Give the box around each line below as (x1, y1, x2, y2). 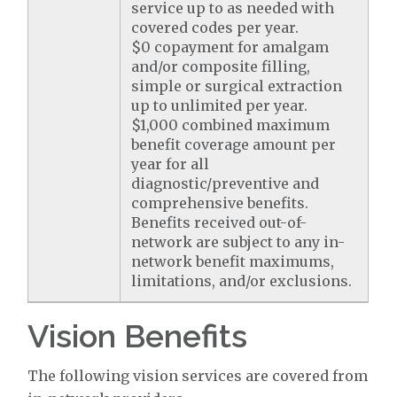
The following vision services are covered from (27, 367, 369, 385)
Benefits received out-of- (131, 214, 307, 231)
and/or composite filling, (131, 58, 311, 75)
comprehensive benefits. (131, 194, 309, 212)
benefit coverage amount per (131, 136, 337, 153)
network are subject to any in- (131, 233, 346, 251)
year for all (131, 155, 210, 173)
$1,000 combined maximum (131, 116, 331, 134)
